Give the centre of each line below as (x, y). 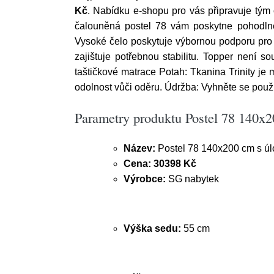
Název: (139, 148)
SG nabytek (192, 179)
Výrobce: (145, 179)
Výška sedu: (152, 228)
